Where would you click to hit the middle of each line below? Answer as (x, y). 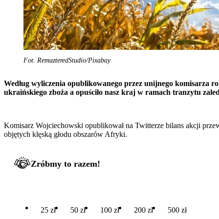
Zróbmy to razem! (66, 164)
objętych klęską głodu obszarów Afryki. (66, 134)
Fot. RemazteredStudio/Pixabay (67, 60)
